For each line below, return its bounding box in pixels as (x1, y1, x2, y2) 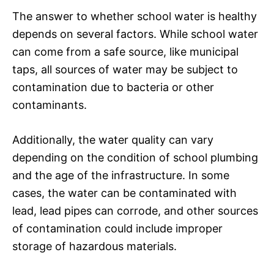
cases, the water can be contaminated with (12, 186, 237, 199)
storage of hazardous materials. (12, 239, 177, 253)
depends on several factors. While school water (12, 27, 258, 40)
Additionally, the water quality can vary (12, 133, 213, 146)
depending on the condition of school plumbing (12, 150, 258, 164)
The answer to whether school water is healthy (12, 9, 257, 23)
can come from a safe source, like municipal (12, 45, 239, 58)
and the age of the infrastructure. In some (12, 168, 229, 182)
